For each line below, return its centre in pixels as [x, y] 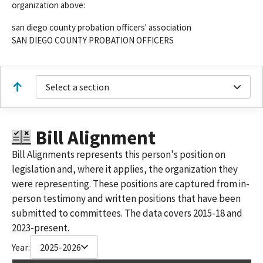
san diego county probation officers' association [102, 27]
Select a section [77, 87]
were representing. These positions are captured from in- [131, 183]
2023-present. [41, 227]
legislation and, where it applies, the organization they [125, 169]
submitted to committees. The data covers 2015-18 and [127, 213]
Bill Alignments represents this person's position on [119, 154]
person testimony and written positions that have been [126, 198]
